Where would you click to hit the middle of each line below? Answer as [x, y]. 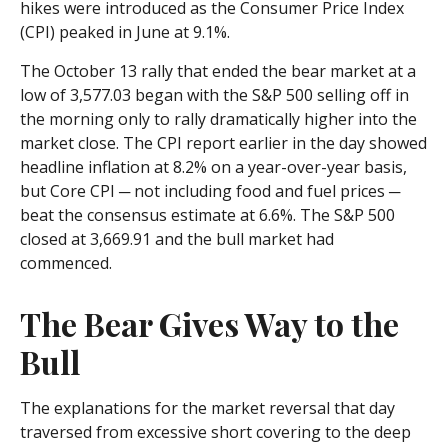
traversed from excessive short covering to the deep [215, 432]
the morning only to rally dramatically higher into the [218, 119]
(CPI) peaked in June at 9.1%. [125, 32]
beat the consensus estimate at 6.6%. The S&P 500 [207, 215]
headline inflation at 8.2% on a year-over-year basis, [213, 167]
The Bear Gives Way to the [209, 323]
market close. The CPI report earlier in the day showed [223, 143]
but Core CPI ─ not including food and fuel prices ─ [210, 191]
